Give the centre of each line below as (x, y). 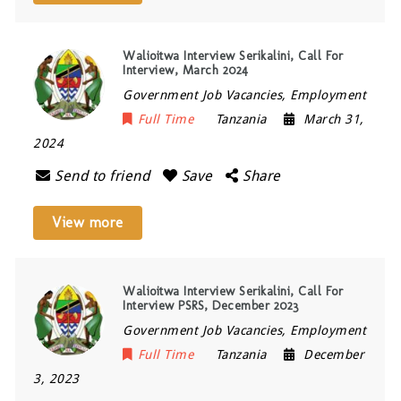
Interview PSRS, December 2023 (211, 306)
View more (88, 222)
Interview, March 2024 (186, 70)
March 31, (334, 119)
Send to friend (102, 176)
